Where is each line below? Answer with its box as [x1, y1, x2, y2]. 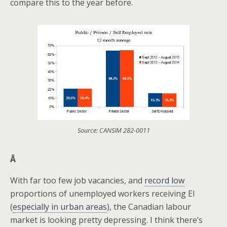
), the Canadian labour [107, 201, 191, 212]
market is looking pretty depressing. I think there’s [10, 214, 203, 225]
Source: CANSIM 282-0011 [77, 125, 150, 135]
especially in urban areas [13, 201, 107, 212]
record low [144, 174, 184, 186]
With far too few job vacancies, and [10, 174, 144, 186]
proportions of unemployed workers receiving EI [10, 187, 195, 199]
